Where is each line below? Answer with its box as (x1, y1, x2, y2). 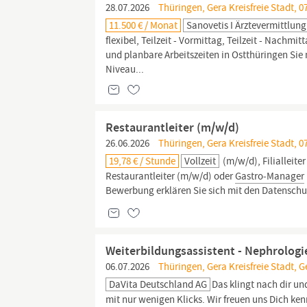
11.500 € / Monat (109, 19, 178, 32)
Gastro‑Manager (235, 169, 305, 183)
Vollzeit (184, 154, 217, 168)
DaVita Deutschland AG (109, 278, 208, 291)
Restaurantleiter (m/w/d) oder (106, 169, 236, 183)
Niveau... (106, 62, 145, 76)
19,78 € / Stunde (109, 154, 176, 168)
